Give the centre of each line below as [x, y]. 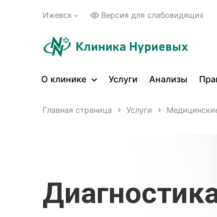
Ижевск [57, 15]
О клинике [65, 79]
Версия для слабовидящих [153, 15]
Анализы [168, 79]
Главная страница [77, 110]
